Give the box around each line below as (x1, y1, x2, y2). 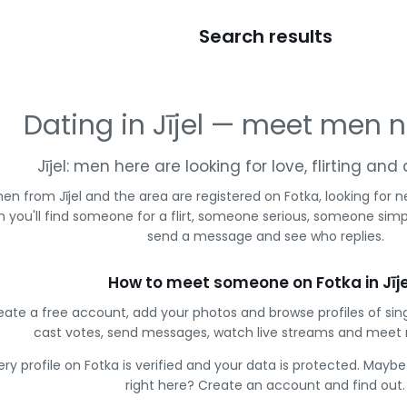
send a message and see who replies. (146, 227, 384, 245)
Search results (198, 24, 333, 49)
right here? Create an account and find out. (125, 376, 405, 394)
